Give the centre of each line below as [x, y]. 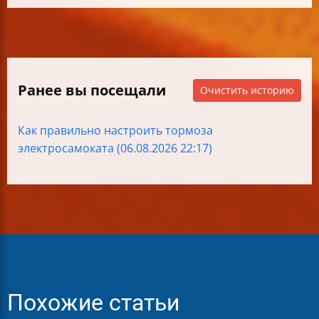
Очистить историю [247, 90]
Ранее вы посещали [92, 90]
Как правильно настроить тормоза [115, 131]
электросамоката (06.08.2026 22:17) [115, 148]
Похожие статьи [93, 303]
